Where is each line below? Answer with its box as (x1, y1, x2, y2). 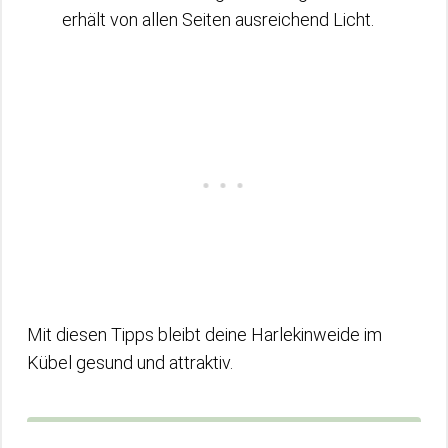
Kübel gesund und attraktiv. (27, 351, 233, 373)
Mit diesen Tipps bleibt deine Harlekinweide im (27, 323, 382, 345)
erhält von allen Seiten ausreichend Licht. (62, 8, 374, 30)
